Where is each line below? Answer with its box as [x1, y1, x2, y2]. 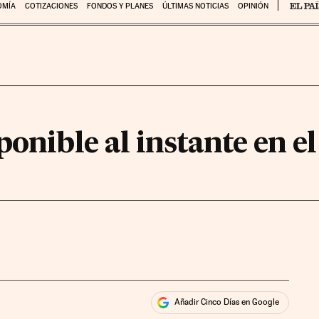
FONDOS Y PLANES [86, 1, 153, 11]
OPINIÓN [237, 1, 268, 11]
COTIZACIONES [24, 1, 78, 11]
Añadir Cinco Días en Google [174, 297, 280, 308]
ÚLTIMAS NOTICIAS [162, 1, 229, 11]
